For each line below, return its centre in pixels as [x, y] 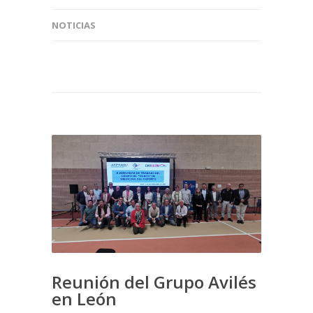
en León [84, 298]
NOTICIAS [74, 25]
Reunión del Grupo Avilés [154, 282]
